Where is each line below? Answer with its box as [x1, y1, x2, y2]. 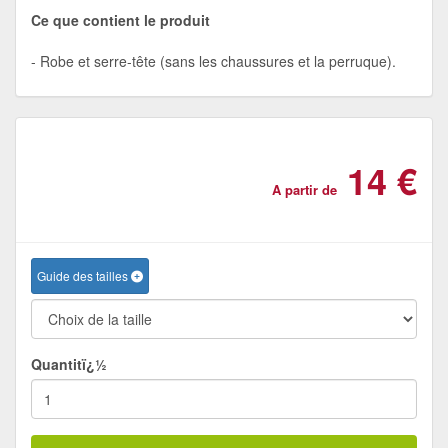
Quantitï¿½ [31, 353, 107, 374]
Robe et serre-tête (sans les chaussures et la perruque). [40, 50, 396, 71]
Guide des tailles [37, 266, 131, 284]
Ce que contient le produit [31, 9, 210, 30]
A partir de [272, 179, 337, 199]
